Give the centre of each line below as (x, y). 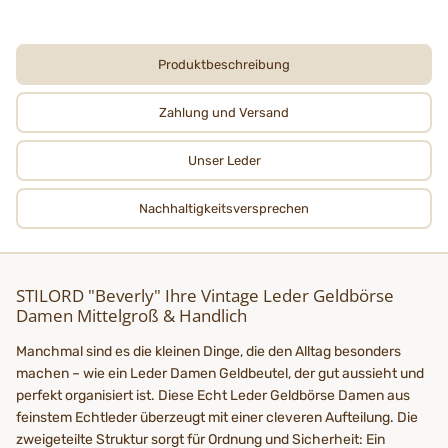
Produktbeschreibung (224, 64)
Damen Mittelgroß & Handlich (131, 315)
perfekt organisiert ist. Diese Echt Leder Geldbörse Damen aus (213, 395)
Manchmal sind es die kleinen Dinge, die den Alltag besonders (208, 351)
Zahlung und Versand (224, 112)
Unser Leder (224, 160)
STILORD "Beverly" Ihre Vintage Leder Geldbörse (205, 295)
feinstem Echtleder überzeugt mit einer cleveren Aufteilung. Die (217, 417)
